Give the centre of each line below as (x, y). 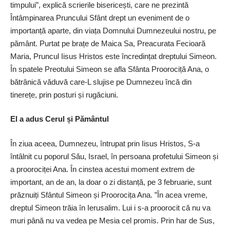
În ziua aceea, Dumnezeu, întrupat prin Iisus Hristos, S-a (105, 143)
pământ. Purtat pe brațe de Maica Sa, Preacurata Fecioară (108, 43)
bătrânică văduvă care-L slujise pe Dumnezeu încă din (101, 82)
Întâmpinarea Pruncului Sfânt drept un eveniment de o (100, 17)
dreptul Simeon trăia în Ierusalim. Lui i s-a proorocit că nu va (110, 207)
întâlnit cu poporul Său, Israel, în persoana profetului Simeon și (114, 156)
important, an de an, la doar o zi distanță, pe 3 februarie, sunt (111, 182)
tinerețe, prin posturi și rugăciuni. (65, 94)
